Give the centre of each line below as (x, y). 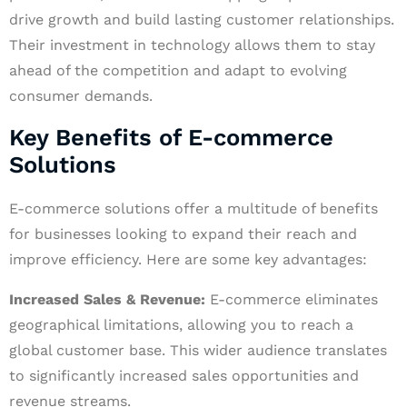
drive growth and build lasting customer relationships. (202, 20)
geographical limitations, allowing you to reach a (181, 325)
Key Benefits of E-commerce (171, 137)
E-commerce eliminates (292, 299)
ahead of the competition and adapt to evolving (178, 70)
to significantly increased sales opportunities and (184, 376)
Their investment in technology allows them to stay (192, 45)
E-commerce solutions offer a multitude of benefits (194, 208)
